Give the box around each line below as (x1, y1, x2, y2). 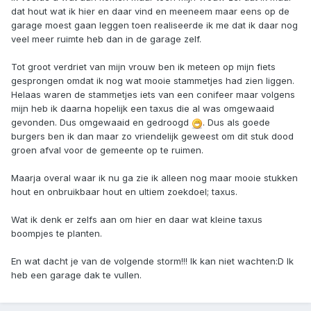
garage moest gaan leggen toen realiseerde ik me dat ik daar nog (11, 19, 298, 31)
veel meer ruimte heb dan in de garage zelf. (11, 33, 201, 45)
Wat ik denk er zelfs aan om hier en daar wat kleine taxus (11, 214, 262, 226)
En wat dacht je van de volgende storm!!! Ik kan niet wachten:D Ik (11, 255, 294, 267)
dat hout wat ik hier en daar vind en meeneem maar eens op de (11, 6, 289, 17)
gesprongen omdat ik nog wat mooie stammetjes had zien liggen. (11, 75, 294, 87)
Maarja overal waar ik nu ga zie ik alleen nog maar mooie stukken (11, 172, 298, 184)
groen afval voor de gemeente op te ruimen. (11, 144, 203, 156)
